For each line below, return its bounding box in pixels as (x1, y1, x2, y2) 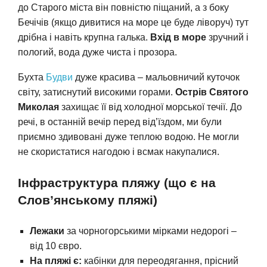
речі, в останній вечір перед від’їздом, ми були (18, 116, 222, 127)
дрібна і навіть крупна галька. (18, 32, 150, 42)
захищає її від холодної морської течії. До (59, 101, 242, 112)
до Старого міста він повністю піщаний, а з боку (18, 2, 229, 13)
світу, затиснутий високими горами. (18, 86, 175, 97)
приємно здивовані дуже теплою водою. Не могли (18, 131, 239, 142)
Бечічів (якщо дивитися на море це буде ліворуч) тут (18, 17, 249, 27)
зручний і (206, 32, 249, 42)
